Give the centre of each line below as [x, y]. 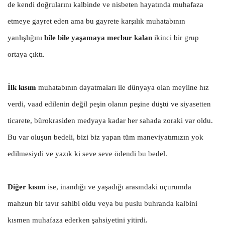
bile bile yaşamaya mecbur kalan [98, 37]
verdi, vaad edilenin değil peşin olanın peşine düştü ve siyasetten [109, 104]
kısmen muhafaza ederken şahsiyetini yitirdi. [78, 220]
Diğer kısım [27, 187]
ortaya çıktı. [26, 54]
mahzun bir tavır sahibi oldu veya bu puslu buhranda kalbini [102, 203]
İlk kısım [22, 87]
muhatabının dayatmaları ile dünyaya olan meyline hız [123, 87]
